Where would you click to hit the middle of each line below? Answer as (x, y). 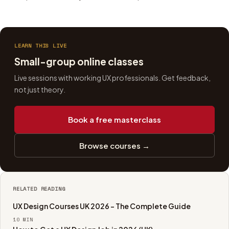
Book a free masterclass (114, 120)
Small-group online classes (79, 61)
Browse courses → (114, 145)
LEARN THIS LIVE (41, 45)
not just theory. (40, 90)
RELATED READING (39, 188)
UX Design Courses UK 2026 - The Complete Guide (102, 206)
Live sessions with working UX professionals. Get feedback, (112, 78)
